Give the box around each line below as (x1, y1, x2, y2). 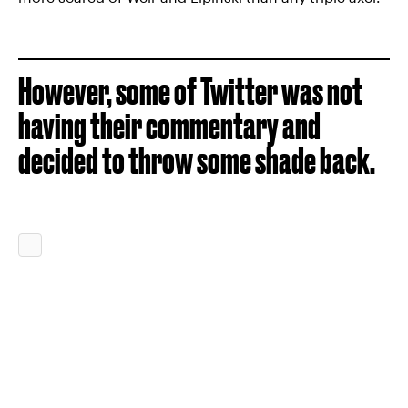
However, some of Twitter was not (18, 71, 362, 112)
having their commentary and (18, 106, 321, 147)
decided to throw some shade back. (18, 140, 375, 181)
